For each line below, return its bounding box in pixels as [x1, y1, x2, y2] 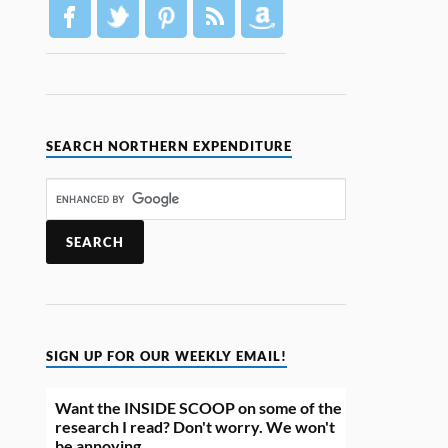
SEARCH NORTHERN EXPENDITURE [46, 139, 293, 155]
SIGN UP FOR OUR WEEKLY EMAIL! [46, 349, 288, 365]
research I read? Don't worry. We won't [55, 417, 336, 437]
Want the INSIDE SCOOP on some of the [55, 398, 343, 418]
